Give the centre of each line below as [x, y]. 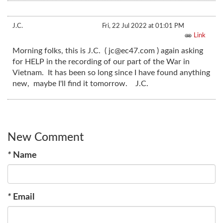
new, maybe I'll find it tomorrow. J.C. [80, 84]
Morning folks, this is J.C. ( [60, 51]
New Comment [46, 137]
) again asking [179, 51]
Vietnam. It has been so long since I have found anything [111, 73]
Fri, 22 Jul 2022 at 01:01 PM [143, 26]
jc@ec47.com [132, 51]
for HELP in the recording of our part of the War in [101, 62]
